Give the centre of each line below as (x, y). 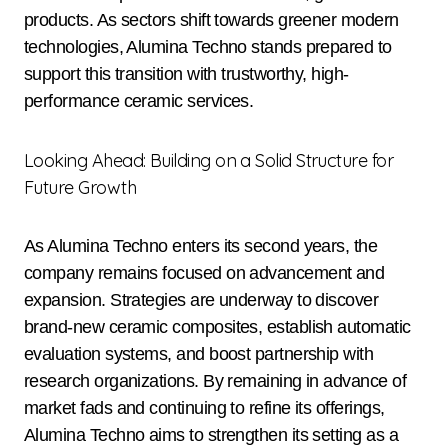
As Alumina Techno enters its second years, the (201, 246)
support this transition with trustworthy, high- (186, 74)
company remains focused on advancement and (204, 273)
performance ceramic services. (139, 101)
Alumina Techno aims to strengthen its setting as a (211, 435)
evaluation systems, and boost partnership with (199, 354)
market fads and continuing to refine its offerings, (204, 408)
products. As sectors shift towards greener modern (211, 20)
